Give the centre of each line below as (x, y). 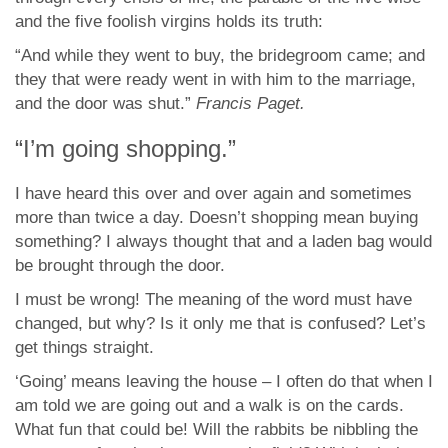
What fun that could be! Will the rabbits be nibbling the (216, 429)
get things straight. (84, 347)
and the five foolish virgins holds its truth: (169, 21)
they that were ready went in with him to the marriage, (215, 79)
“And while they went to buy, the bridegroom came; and (220, 55)
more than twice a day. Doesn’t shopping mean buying (216, 217)
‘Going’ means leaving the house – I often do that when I (224, 381)
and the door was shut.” (105, 103)
